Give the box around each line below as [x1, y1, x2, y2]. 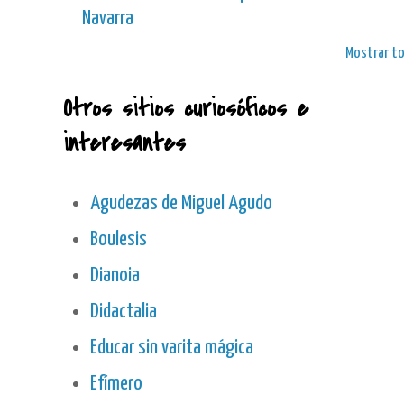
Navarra [82, 9, 133, 30]
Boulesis [90, 229, 147, 251]
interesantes [63, 126, 186, 161]
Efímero [90, 373, 142, 395]
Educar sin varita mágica [90, 337, 253, 359]
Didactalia [90, 301, 157, 323]
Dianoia [90, 265, 140, 287]
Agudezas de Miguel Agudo [90, 193, 272, 215]
